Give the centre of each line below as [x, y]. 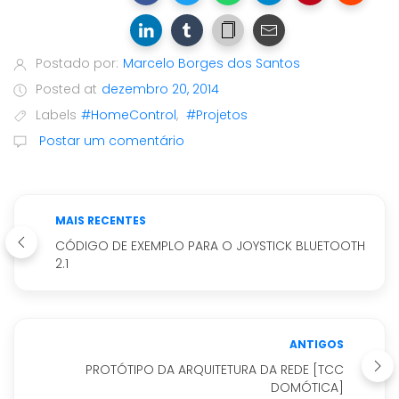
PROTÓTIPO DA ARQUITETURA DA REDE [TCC [215, 369]
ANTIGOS [317, 344]
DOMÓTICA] [307, 387]
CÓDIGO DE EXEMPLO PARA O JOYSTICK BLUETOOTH [210, 245]
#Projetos [217, 114]
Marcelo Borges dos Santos [212, 63]
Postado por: [77, 63]
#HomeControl [129, 114]
